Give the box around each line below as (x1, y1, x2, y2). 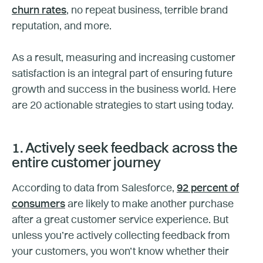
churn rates (12, 5, 66, 16)
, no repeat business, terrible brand (66, 5, 228, 16)
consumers (12, 198, 65, 210)
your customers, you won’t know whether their (12, 246, 229, 257)
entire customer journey (12, 156, 164, 171)
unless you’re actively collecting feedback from (12, 230, 230, 241)
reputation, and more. (12, 21, 114, 32)
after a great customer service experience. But (12, 214, 228, 225)
